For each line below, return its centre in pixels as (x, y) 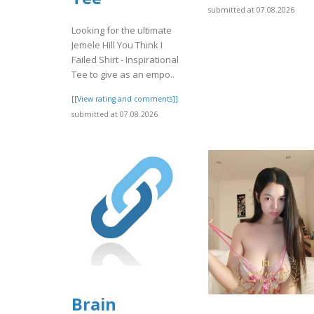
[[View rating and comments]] (125, 99)
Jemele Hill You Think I (117, 45)
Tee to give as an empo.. (123, 75)
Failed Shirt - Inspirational (125, 60)
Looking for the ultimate (122, 30)
